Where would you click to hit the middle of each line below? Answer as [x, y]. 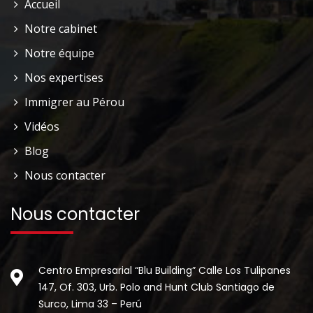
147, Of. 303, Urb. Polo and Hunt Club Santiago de [156, 287]
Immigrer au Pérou [74, 102]
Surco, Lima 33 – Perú [90, 304]
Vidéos [42, 126]
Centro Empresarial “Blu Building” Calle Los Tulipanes [165, 270]
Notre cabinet [61, 28]
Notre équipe [59, 53]
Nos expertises [64, 77]
